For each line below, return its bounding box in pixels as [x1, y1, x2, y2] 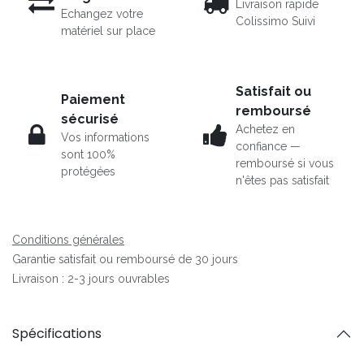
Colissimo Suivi [236, 14, 315, 28]
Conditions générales [12, 232, 124, 246]
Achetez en [236, 122, 295, 136]
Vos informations [61, 131, 149, 145]
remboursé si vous [236, 156, 334, 170]
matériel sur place [61, 24, 155, 37]
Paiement [61, 92, 125, 108]
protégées [61, 165, 115, 179]
